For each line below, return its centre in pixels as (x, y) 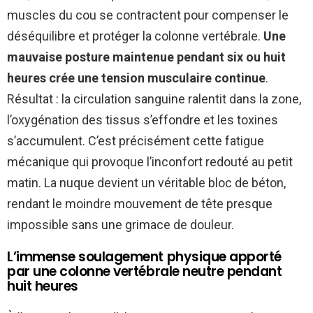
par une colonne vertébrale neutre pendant (145, 271)
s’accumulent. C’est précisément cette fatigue (136, 140)
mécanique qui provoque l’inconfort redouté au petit (150, 161)
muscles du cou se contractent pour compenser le (148, 15)
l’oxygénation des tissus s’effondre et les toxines (143, 119)
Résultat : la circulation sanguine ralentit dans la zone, (154, 99)
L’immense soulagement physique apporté (144, 256)
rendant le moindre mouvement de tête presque (140, 203)
